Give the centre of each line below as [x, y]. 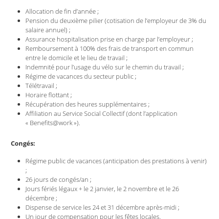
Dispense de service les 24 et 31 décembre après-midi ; [103, 207]
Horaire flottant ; [49, 95]
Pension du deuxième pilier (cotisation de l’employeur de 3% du [116, 21]
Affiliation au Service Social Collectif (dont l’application [102, 113]
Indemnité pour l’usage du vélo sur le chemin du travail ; [105, 67]
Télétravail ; [42, 86]
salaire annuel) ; [48, 30]
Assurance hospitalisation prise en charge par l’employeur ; [109, 39]
